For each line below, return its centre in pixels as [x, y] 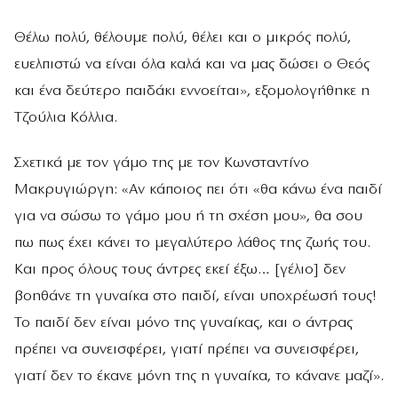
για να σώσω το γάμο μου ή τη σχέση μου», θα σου [188, 217]
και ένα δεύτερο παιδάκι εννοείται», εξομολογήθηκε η [192, 91]
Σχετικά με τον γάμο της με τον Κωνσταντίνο [162, 163]
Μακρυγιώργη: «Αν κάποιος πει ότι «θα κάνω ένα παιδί [198, 190]
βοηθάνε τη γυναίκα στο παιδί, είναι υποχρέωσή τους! [195, 297]
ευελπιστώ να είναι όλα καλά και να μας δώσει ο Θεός [192, 64]
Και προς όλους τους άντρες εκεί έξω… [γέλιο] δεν [180, 270]
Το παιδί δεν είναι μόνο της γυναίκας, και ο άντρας [183, 323]
